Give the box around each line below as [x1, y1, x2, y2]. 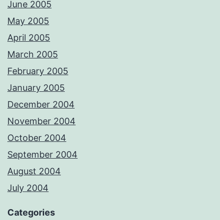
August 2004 [7, 166, 61, 177]
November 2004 [7, 116, 76, 127]
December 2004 [7, 99, 75, 110]
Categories [7, 207, 55, 218]
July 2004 [7, 183, 49, 193]
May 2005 [7, 16, 49, 27]
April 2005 [7, 32, 50, 43]
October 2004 [7, 133, 66, 143]
